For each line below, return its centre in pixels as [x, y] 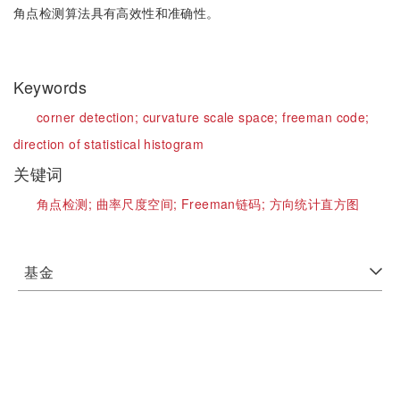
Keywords [53, 87]
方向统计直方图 [314, 204]
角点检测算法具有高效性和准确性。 [117, 12]
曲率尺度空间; [138, 204]
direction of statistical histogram [109, 144]
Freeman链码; [225, 204]
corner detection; [90, 117]
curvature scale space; [212, 117]
